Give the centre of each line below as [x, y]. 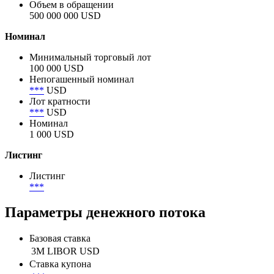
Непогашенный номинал [82, 79]
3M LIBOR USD [65, 251]
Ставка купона [60, 264]
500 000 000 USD [65, 15]
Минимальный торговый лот [90, 57]
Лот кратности [60, 101]
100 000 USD [57, 68]
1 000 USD [52, 134]
